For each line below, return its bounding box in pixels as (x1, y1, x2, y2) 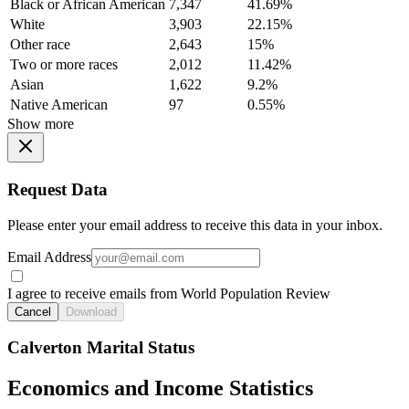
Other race (10, 37, 70, 53)
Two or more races (10, 57, 118, 73)
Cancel (15, 304, 51, 319)
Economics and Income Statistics (7, 376, 313, 401)
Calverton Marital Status (7, 338, 194, 358)
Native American (10, 97, 108, 113)
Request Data (7, 180, 108, 200)
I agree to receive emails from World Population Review (7, 285, 330, 301)
